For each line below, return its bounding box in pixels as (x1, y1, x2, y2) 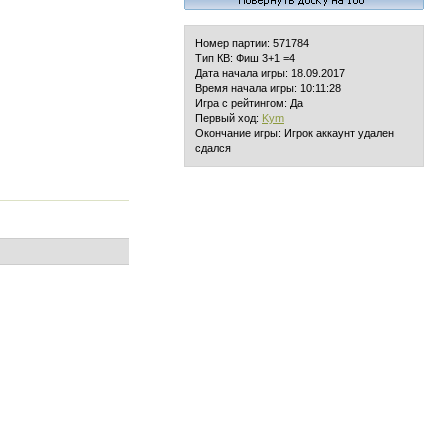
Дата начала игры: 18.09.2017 (195, 67, 345, 79)
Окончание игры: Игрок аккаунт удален (195, 127, 394, 139)
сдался (195, 142, 231, 154)
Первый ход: (195, 112, 262, 124)
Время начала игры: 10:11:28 (195, 82, 341, 94)
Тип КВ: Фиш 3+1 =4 (195, 52, 295, 64)
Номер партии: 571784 (195, 37, 309, 49)
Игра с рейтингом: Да (195, 97, 303, 109)
